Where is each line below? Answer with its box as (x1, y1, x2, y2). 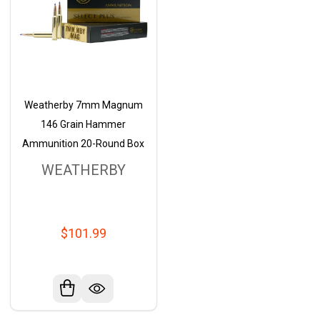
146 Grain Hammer (41, 119, 126, 131)
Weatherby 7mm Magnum (24, 99, 143, 111)
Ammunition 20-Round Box (22, 138, 144, 150)
